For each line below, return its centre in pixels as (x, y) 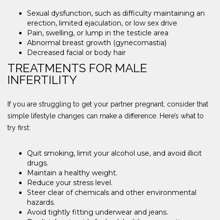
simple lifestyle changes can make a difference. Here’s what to (106, 116)
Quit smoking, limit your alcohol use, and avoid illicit (114, 153)
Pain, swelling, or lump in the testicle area (98, 33)
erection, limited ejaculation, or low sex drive (102, 23)
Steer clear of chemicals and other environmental (112, 192)
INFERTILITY (42, 80)
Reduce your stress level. (70, 182)
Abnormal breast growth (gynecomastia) (97, 42)
